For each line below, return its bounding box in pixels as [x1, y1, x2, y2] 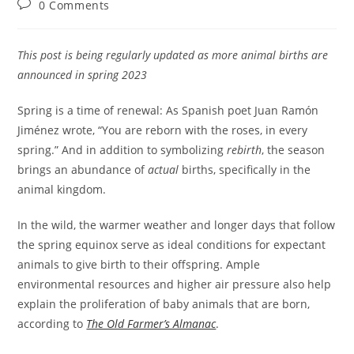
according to [17, 316, 87, 331]
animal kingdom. [17, 182, 110, 197]
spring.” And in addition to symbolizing [17, 142, 228, 157]
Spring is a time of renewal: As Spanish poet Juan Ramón [17, 103, 319, 118]
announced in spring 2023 [17, 67, 148, 82]
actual [148, 162, 179, 177]
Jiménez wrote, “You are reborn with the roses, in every [17, 122, 308, 137]
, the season [262, 142, 326, 157]
